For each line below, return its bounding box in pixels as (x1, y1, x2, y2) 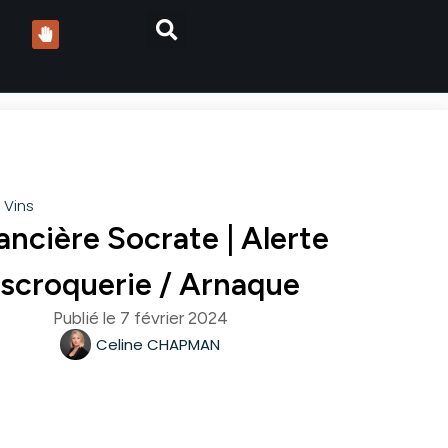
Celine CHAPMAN (96, 334, 221, 355)
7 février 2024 (119, 308, 228, 328)
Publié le (52, 308, 120, 328)
